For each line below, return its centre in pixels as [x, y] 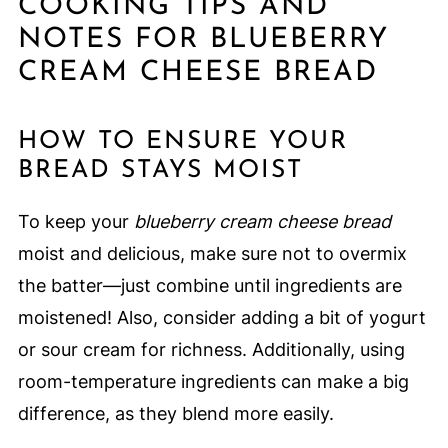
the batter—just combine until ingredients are [209, 286]
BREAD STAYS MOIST [160, 171]
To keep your [75, 222]
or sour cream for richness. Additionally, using [211, 350]
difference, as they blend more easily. [175, 414]
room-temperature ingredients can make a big [213, 382]
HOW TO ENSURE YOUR [182, 142]
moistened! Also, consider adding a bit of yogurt [221, 318]
